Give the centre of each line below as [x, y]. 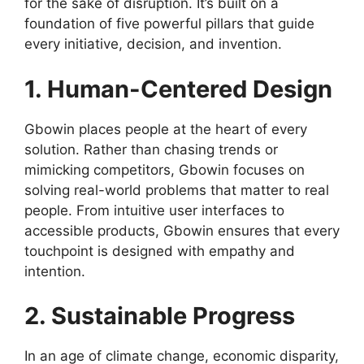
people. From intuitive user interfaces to [154, 210]
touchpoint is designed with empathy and [160, 251]
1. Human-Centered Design [178, 89]
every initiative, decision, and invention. [153, 44]
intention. [55, 271]
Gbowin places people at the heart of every [166, 129]
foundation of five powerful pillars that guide [169, 24]
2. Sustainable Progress [160, 316]
